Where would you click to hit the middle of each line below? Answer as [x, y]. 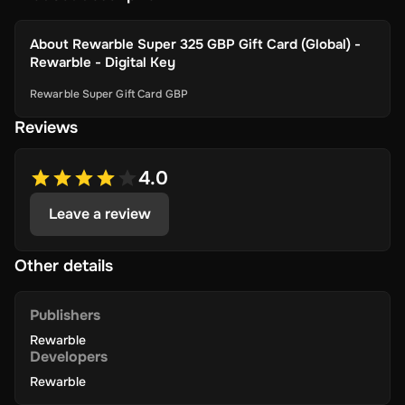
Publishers [65, 315]
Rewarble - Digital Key [103, 62]
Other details [64, 265]
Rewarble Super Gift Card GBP [109, 94]
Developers [69, 356]
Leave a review [99, 213]
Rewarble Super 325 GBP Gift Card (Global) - [217, 44]
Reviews [46, 127]
